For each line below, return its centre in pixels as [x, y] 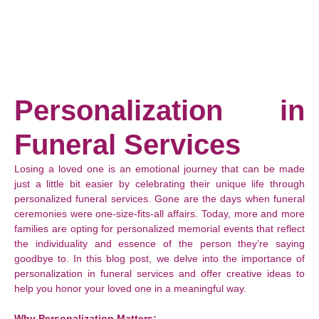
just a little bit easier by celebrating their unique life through [159, 184]
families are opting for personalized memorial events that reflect [159, 229]
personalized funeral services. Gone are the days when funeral [159, 199]
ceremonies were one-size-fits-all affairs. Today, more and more [159, 214]
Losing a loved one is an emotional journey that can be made [159, 169]
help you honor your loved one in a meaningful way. [130, 288]
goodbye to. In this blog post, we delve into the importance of [159, 258]
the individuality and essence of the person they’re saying [159, 244]
